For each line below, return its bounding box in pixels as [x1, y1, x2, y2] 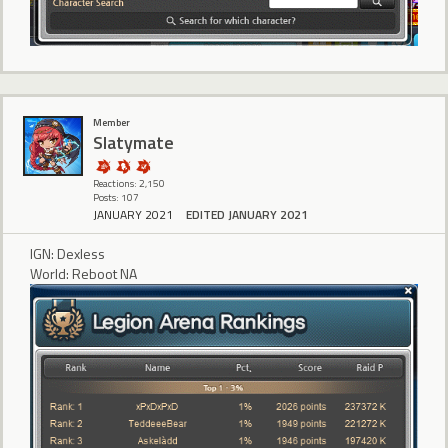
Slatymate [93, 129, 174, 157]
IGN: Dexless [30, 243, 105, 265]
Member [93, 114, 130, 130]
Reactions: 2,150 [93, 175, 165, 191]
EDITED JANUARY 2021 [186, 205, 308, 225]
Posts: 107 [93, 189, 139, 205]
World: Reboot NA [30, 263, 137, 285]
